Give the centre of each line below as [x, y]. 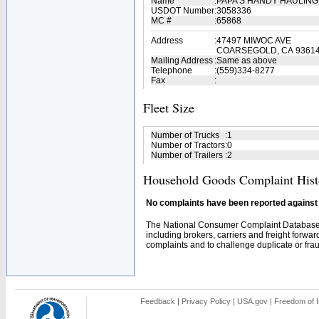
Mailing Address [182, 61]
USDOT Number [183, 11]
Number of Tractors [188, 145]
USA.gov [252, 301]
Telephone [172, 70]
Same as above [247, 61]
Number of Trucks [185, 135]
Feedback [158, 301]
